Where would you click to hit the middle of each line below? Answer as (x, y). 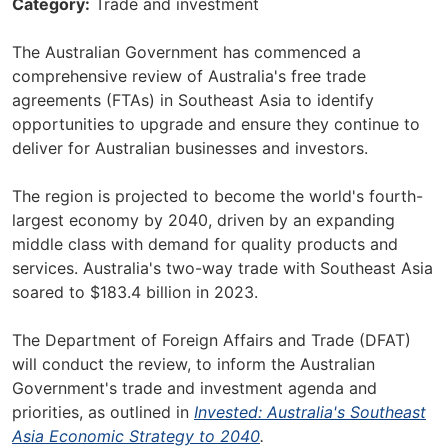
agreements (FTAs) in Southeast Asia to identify (193, 100)
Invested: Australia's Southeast (310, 412)
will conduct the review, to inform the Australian (193, 364)
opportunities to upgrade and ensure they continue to (216, 124)
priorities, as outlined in (103, 412)
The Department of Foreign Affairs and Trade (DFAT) (211, 340)
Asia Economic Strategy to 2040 (136, 436)
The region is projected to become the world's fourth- (217, 196)
